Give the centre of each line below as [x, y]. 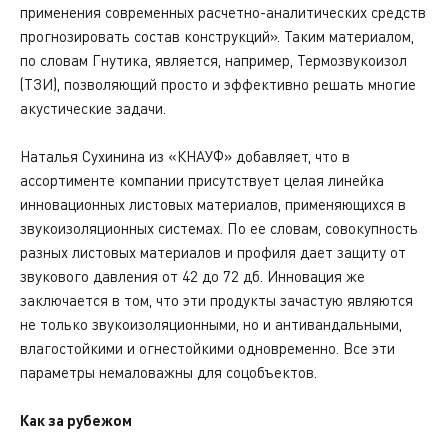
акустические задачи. [93, 108]
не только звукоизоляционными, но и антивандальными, [211, 324]
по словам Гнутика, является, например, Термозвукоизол [213, 60]
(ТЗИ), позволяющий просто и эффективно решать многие [218, 84]
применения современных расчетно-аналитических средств [223, 12]
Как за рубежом [76, 420]
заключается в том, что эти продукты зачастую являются [216, 300]
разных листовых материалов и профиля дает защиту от [213, 252]
